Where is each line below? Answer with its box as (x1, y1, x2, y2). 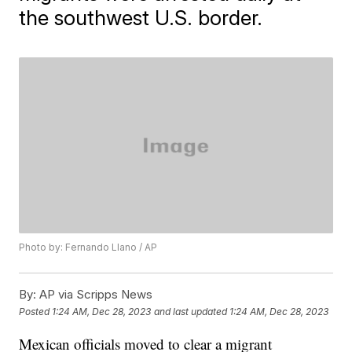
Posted (19, 305, 53, 317)
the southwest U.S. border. (19, 5, 263, 30)
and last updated (154, 305, 228, 317)
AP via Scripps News (36, 287, 153, 302)
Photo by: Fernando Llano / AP (19, 241, 158, 254)
